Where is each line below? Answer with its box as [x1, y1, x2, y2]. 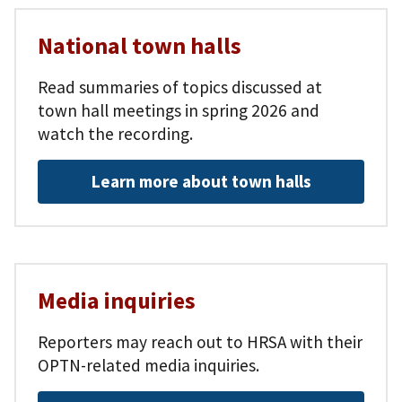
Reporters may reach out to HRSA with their [38, 331, 363, 354]
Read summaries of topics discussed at [38, 76, 322, 99]
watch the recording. [38, 123, 193, 145]
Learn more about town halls [91, 170, 311, 193]
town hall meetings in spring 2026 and [38, 100, 319, 122]
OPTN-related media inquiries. [38, 354, 263, 377]
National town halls [38, 31, 241, 61]
